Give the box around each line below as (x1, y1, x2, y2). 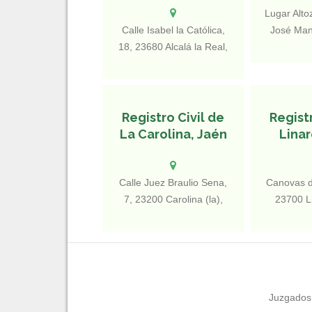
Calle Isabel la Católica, (121, 24, 225, 36)
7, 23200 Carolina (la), (123, 194, 223, 205)
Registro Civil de (122, 110, 225, 125)
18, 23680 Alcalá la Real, (118, 41, 228, 52)
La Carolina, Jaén (119, 127, 227, 141)
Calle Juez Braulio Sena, (119, 177, 228, 188)
